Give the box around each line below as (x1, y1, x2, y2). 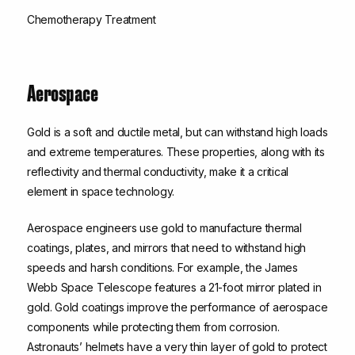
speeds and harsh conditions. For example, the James (27, 261, 298, 275)
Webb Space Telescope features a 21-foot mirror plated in (27, 281, 322, 295)
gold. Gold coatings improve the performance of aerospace (27, 300, 328, 315)
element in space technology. (27, 185, 175, 199)
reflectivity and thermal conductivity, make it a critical (27, 165, 289, 179)
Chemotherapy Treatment (27, 13, 156, 27)
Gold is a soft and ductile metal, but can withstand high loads (27, 125, 328, 139)
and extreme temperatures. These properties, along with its (27, 145, 325, 159)
